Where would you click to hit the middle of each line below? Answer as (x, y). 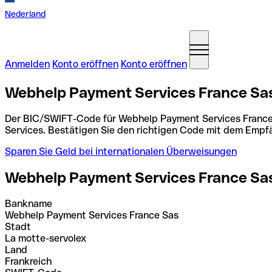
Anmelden (27, 64)
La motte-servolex (46, 238)
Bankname (29, 203)
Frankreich (28, 261)
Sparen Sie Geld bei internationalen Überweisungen (121, 151)
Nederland (25, 14)
